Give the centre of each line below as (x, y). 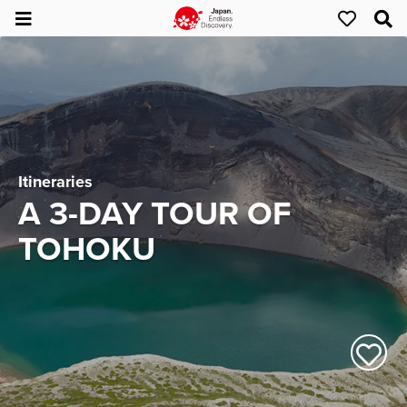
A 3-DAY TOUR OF (155, 213)
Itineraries (55, 181)
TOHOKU (87, 249)
